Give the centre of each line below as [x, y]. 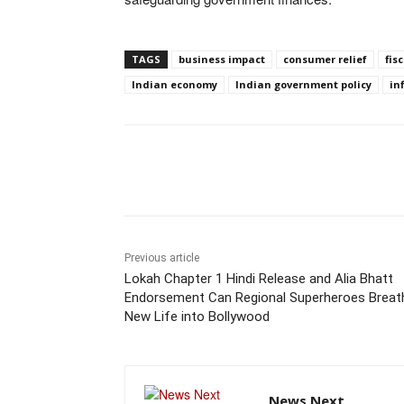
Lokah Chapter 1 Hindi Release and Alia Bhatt [259, 279]
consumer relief [325, 60]
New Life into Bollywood [197, 317]
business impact [222, 60]
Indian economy [174, 85]
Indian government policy [303, 85]
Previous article [162, 258]
